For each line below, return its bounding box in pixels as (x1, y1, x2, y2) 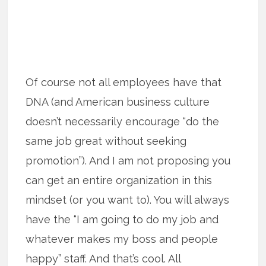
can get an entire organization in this (26, 174, 213, 187)
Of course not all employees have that (26, 76, 222, 89)
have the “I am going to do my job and (26, 213, 219, 226)
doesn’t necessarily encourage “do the (26, 115, 220, 128)
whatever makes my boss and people (26, 233, 218, 246)
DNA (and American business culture (26, 96, 210, 109)
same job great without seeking (26, 135, 187, 148)
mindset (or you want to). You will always (26, 194, 230, 207)
